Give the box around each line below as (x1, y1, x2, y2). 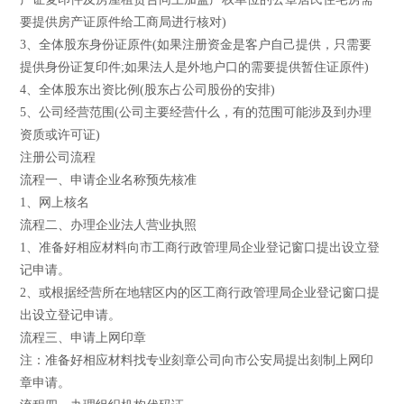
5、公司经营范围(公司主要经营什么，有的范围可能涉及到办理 (20, 105, 372, 119)
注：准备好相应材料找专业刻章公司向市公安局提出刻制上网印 (20, 353, 374, 367)
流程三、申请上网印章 (20, 330, 147, 344)
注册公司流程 (20, 150, 96, 164)
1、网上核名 (20, 195, 90, 209)
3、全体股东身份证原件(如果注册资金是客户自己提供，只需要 (20, 37, 372, 51)
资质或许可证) (20, 127, 101, 142)
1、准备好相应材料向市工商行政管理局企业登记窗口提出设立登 (20, 240, 381, 254)
